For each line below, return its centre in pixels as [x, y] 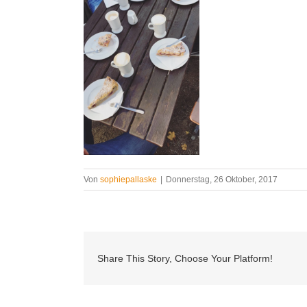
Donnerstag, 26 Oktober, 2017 [222, 179]
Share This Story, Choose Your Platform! [185, 258]
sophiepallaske [128, 179]
